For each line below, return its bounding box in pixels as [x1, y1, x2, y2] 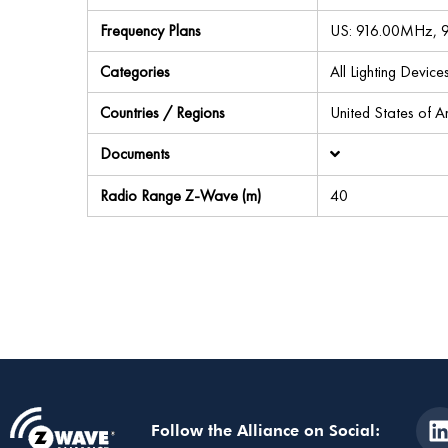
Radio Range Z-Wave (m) [100, 185, 261, 206]
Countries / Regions [100, 102, 225, 123]
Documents [100, 143, 170, 164]
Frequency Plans [100, 20, 201, 41]
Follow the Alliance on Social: [151, 420, 380, 442]
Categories [100, 61, 170, 82]
